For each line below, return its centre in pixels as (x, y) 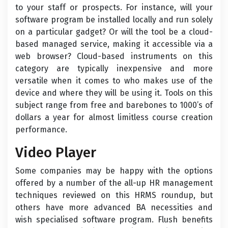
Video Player (56, 152)
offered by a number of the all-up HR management (114, 183)
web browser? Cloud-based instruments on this (114, 56)
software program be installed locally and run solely (114, 20)
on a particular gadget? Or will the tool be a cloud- (114, 32)
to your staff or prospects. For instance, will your (114, 7)
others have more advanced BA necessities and (114, 207)
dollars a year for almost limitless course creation (114, 117)
